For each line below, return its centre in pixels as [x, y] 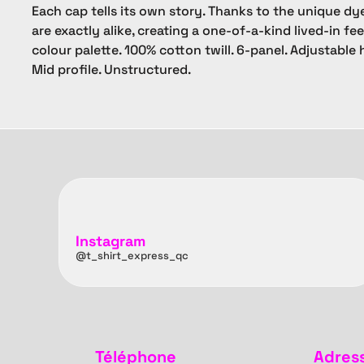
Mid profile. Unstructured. [111, 70]
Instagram [110, 241]
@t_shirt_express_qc [132, 256]
